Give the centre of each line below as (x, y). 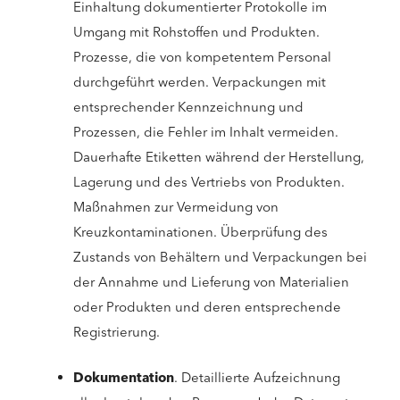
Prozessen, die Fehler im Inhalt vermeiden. (206, 133)
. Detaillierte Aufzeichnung (257, 377)
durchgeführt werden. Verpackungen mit (200, 83)
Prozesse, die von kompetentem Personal (202, 58)
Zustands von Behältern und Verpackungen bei (220, 258)
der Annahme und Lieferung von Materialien (211, 283)
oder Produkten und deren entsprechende (207, 308)
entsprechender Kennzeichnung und (188, 108)
